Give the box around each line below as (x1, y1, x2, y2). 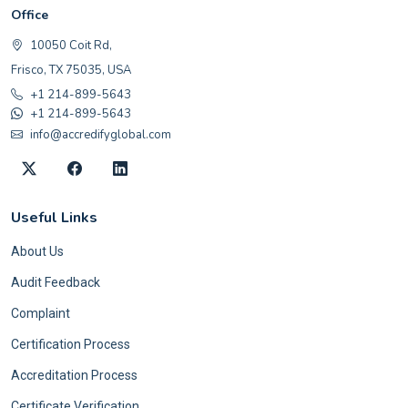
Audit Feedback (11, 275, 100, 291)
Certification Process (11, 337, 130, 352)
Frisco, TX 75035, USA (11, 62, 131, 79)
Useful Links (11, 208, 97, 229)
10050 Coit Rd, (30, 37, 112, 55)
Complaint (11, 306, 70, 321)
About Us (11, 244, 64, 260)
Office (11, 6, 48, 25)
